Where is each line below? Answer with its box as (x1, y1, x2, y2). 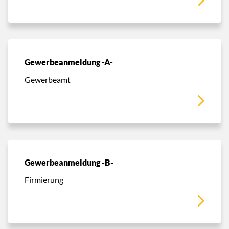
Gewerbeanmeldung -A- (25, 57, 113, 67)
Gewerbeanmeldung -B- (25, 157, 113, 168)
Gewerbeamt (25, 74, 71, 84)
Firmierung (25, 174, 63, 185)
